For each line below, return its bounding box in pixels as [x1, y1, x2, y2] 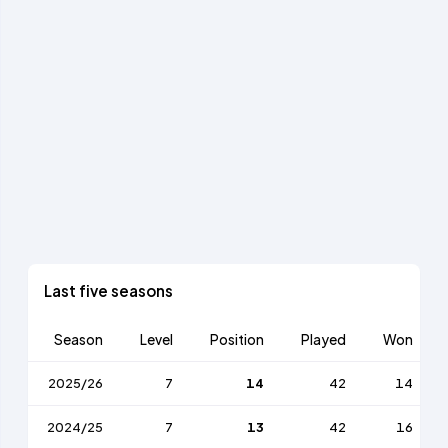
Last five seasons [44, 280, 173, 300]
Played [300, 330, 346, 348]
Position [209, 330, 264, 348]
